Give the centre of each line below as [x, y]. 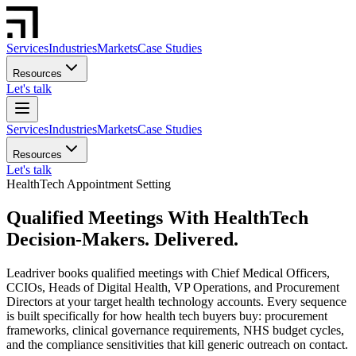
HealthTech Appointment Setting [89, 184]
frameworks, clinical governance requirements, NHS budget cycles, [175, 330]
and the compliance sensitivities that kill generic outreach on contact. [177, 344]
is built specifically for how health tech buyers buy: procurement [167, 315]
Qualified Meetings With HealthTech [157, 217]
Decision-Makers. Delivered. [122, 239]
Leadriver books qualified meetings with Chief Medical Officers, [168, 273]
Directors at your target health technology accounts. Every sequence [176, 301]
